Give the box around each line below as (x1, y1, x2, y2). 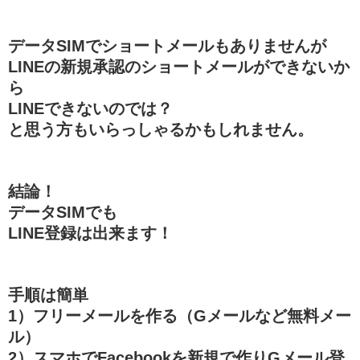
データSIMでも (8, 202, 117, 221)
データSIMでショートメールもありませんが (8, 36, 326, 55)
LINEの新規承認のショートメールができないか (8, 57, 350, 76)
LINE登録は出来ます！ (8, 223, 173, 242)
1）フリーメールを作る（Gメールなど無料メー (8, 306, 351, 325)
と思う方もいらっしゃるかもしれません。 (8, 120, 313, 138)
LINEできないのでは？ (8, 99, 173, 117)
